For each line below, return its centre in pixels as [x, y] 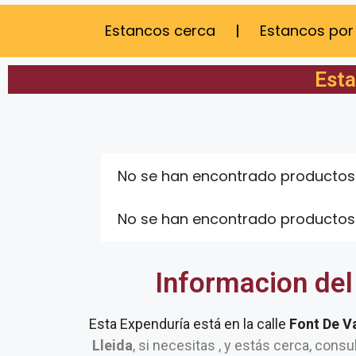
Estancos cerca [160, 31]
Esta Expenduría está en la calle [189, 324]
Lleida [112, 345]
